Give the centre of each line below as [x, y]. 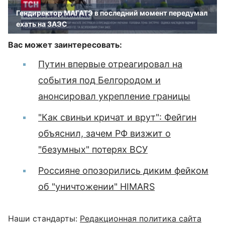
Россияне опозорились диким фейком [123, 171]
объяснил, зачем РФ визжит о [104, 133]
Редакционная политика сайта [141, 218]
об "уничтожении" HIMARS [96, 187]
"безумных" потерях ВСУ [93, 149]
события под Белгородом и [99, 80]
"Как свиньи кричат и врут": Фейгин [117, 117]
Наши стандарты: [44, 218]
